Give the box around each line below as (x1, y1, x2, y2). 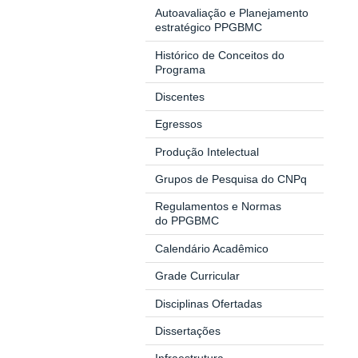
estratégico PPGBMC (154, 21, 262, 34)
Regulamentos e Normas (154, 200, 281, 213)
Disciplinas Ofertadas (154, 296, 262, 310)
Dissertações (154, 324, 221, 337)
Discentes (154, 89, 205, 103)
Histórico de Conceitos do (154, 48, 284, 62)
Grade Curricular (154, 269, 240, 283)
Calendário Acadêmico (154, 241, 268, 255)
